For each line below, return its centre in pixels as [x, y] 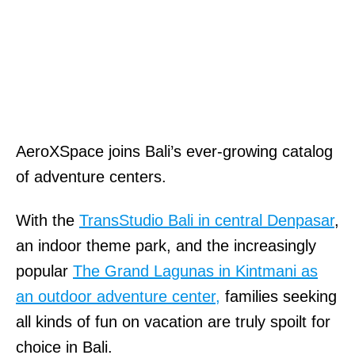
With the [48, 220]
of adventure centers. [91, 176]
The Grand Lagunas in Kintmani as [195, 271]
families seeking [279, 296]
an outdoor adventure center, [118, 296]
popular [44, 271]
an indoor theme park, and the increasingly [166, 245]
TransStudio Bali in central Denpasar [207, 220]
